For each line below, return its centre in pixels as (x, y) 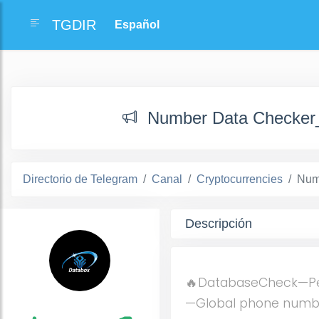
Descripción (219, 224)
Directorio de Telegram (80, 179)
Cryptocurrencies (240, 179)
